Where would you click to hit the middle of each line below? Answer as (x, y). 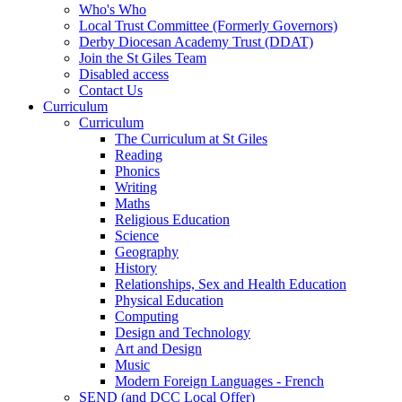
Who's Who (113, 9)
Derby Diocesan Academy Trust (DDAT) (196, 42)
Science (137, 236)
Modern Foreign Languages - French (219, 381)
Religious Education (172, 219)
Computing (147, 316)
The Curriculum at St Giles (191, 139)
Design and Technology (183, 332)
